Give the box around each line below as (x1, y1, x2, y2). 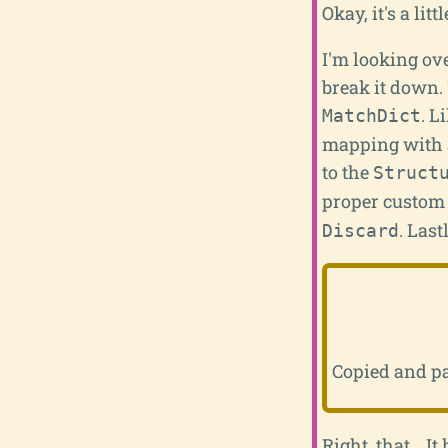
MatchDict (321, 104, 421, 126)
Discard (321, 219, 399, 241)
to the (321, 159, 373, 184)
